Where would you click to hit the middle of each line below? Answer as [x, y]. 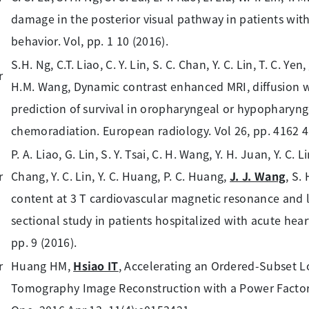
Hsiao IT [96, 266]
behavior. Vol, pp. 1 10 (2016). [90, 41]
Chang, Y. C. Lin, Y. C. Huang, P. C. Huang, [121, 176]
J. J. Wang [258, 176]
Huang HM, [42, 266]
